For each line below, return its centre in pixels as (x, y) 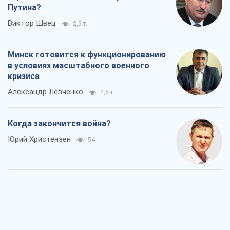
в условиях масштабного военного (79, 66)
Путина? (24, 8)
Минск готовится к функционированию (87, 55)
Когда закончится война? (59, 124)
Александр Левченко (45, 92)
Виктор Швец (32, 23)
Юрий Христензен (39, 139)
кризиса (24, 76)
